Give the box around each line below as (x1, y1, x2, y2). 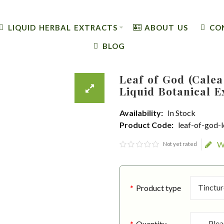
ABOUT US (144, 22, 188, 32)
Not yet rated (163, 140, 197, 147)
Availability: (119, 108, 163, 117)
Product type (135, 183, 181, 192)
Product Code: (119, 120, 173, 129)
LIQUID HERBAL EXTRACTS (7, 22, 117, 32)
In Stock (167, 108, 195, 117)
